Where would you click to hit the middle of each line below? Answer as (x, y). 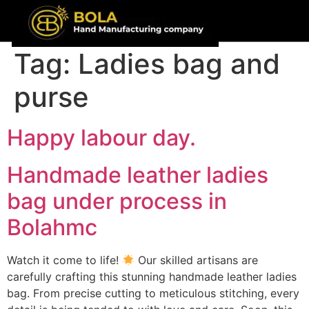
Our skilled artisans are (197, 260)
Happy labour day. (101, 138)
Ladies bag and (179, 64)
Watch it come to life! (64, 260)
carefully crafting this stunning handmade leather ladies (152, 277)
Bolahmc (52, 227)
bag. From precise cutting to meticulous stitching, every (153, 293)
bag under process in (117, 201)
